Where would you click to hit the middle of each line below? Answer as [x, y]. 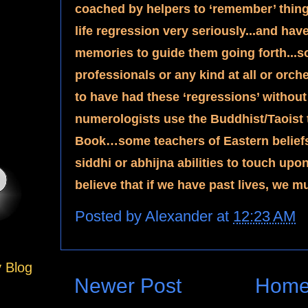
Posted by [110, 216]
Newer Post [128, 285]
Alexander [181, 216]
